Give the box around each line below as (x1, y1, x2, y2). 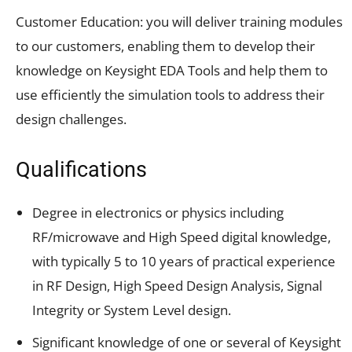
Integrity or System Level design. (32, 300, 231, 319)
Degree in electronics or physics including (32, 203, 284, 222)
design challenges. (16, 109, 126, 128)
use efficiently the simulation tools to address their (16, 85, 324, 104)
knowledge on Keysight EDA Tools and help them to (16, 60, 328, 79)
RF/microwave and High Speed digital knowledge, (32, 227, 331, 246)
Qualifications (16, 156, 147, 182)
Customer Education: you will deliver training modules (16, 12, 343, 31)
